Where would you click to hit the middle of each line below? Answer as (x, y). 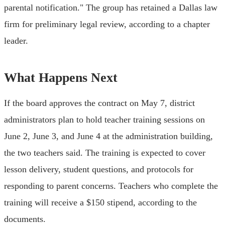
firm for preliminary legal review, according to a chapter (107, 24)
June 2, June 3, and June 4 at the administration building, (108, 136)
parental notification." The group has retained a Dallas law (111, 7)
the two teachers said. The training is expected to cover (105, 152)
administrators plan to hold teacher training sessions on (104, 119)
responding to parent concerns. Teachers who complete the (111, 186)
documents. (25, 219)
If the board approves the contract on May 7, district (99, 103)
